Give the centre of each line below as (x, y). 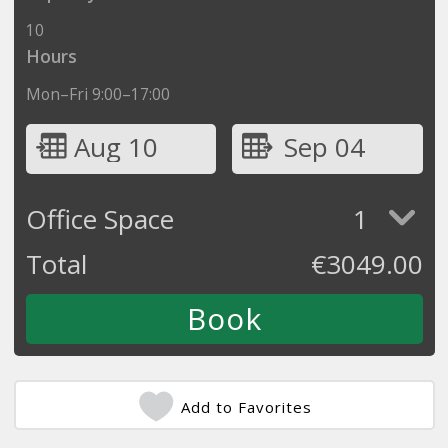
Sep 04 (324, 146)
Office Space (99, 218)
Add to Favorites (246, 406)
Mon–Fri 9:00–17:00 (97, 93)
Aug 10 (115, 146)
